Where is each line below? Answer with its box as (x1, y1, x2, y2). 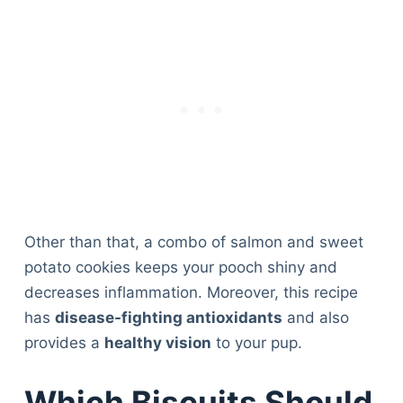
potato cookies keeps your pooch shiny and (23, 258, 337, 277)
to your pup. (210, 334, 302, 353)
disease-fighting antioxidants (54, 309, 282, 327)
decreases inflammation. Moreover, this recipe (23, 283, 358, 302)
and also (282, 309, 349, 327)
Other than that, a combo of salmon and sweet (23, 233, 363, 252)
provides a (23, 334, 104, 353)
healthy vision (103, 334, 211, 353)
